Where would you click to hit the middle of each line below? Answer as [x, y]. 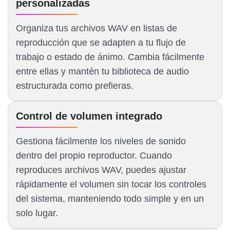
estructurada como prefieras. [75, 86]
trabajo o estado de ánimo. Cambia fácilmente [110, 57]
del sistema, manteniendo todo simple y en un [110, 199]
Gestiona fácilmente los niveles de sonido [101, 141]
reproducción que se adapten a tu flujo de [101, 43]
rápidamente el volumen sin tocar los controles [111, 185]
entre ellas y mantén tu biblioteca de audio [102, 72]
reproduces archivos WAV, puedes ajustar [101, 170]
